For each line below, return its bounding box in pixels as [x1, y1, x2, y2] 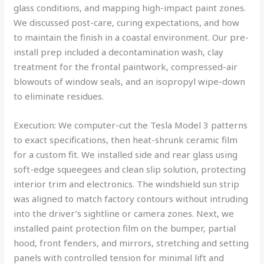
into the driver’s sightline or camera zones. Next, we [14, 207, 235, 219]
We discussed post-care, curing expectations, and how [14, 16, 240, 28]
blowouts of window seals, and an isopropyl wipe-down [14, 75, 246, 87]
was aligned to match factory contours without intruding [14, 192, 249, 204]
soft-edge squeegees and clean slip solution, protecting [14, 163, 246, 175]
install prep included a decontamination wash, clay [14, 45, 224, 58]
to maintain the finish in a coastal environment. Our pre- [14, 31, 249, 43]
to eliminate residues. [14, 90, 104, 102]
